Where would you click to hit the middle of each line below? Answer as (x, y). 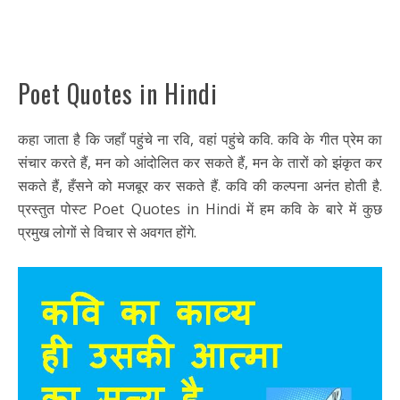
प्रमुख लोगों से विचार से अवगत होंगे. (107, 232)
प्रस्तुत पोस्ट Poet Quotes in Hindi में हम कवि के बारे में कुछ (200, 208)
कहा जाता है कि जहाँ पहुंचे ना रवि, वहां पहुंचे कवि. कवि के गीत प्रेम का (200, 139)
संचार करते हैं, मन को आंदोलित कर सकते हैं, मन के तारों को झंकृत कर (200, 162)
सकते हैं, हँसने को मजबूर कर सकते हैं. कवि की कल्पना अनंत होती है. (200, 185)
